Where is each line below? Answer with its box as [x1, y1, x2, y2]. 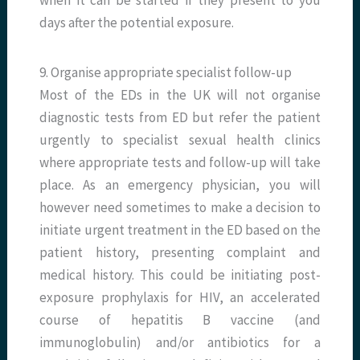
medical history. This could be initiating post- [39, 266, 321, 284]
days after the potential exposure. [39, 14, 235, 32]
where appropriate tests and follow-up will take [39, 153, 321, 172]
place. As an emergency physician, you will [39, 176, 321, 194]
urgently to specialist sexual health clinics [39, 131, 321, 149]
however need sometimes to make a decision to [39, 198, 321, 217]
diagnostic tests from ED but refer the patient [39, 108, 321, 127]
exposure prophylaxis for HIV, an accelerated [39, 288, 321, 307]
